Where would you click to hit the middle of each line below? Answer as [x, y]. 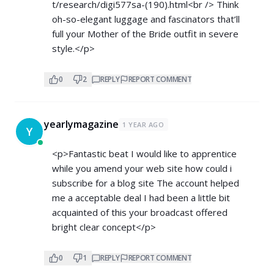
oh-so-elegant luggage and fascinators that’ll [146, 19]
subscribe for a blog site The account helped [146, 183]
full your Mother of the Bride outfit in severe [145, 34]
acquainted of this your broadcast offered [140, 212]
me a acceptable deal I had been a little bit [141, 198]
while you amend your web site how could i [142, 168]
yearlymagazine [81, 124]
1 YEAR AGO [143, 124]
